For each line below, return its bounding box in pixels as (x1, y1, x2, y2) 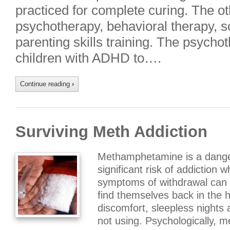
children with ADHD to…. (15, 51, 161, 65)
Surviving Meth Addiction (15, 123, 207, 141)
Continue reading (20, 80, 72, 88)
